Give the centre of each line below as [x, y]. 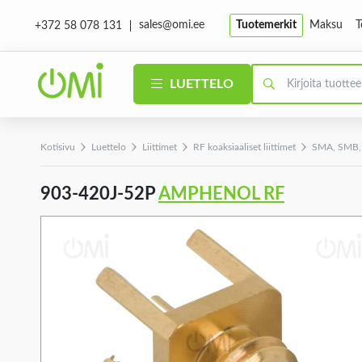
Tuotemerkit [266, 25]
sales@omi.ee [171, 25]
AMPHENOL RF [221, 194]
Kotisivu [58, 147]
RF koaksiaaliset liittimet [244, 147]
